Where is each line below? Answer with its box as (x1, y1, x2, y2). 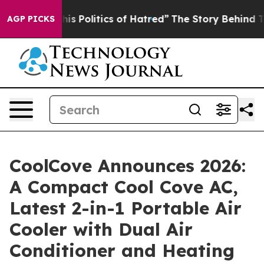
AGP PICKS (7, 14, 55, 24)
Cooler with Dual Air (9, 218, 193, 240)
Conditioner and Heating (9, 239, 235, 262)
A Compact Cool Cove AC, (9, 176, 238, 198)
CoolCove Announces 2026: (9, 154, 246, 177)
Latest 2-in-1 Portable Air (9, 197, 242, 219)
